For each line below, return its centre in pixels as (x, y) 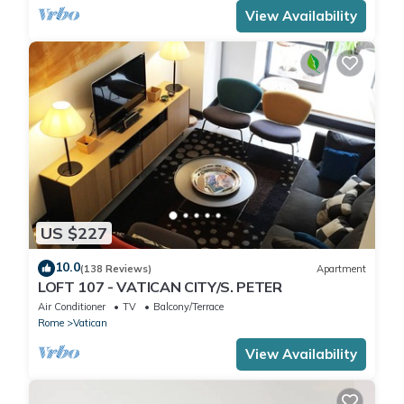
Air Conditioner (72, 307)
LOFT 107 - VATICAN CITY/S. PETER (160, 287)
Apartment (341, 268)
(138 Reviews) (116, 268)
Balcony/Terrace (188, 307)
